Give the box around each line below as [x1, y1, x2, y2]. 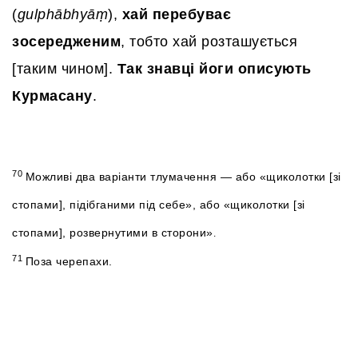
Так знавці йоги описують [117, 61, 312, 78]
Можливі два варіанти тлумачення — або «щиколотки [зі [25, 170, 341, 184]
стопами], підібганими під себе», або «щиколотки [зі [12, 198, 305, 212]
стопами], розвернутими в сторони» [12, 226, 213, 240]
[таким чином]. [12, 61, 117, 78]
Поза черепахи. [25, 255, 113, 268]
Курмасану [12, 88, 93, 105]
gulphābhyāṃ [17, 6, 108, 23]
